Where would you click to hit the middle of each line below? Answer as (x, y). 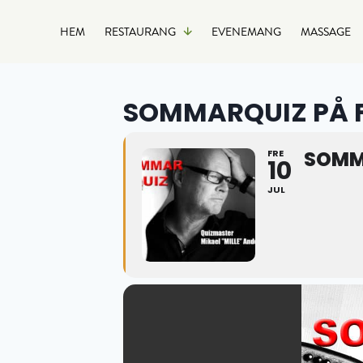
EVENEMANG (246, 32)
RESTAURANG (140, 32)
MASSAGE (326, 32)
